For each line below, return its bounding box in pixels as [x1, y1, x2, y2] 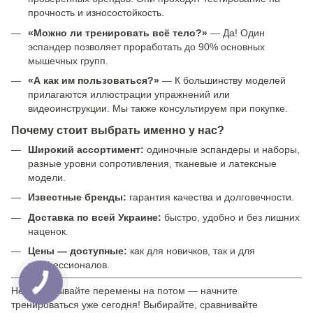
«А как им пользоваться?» [28, 74, 159, 86]
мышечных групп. [28, 54, 108, 66]
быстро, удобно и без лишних [161, 211, 300, 223]
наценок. [28, 225, 68, 237]
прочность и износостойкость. [28, 7, 164, 19]
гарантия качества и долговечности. [126, 191, 294, 203]
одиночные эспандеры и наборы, [144, 143, 300, 155]
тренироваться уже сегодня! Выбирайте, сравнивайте [11, 299, 258, 311]
